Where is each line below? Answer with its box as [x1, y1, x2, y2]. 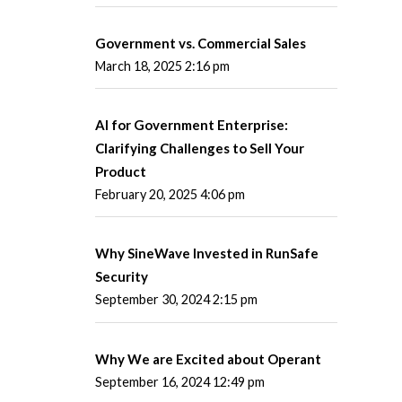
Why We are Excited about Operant [95, 350, 321, 367]
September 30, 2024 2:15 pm [95, 292, 258, 308]
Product [95, 162, 146, 179]
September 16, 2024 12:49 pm [95, 373, 265, 389]
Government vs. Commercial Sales [95, 34, 306, 51]
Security [95, 268, 148, 285]
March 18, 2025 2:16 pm [95, 57, 230, 74]
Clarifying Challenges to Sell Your [95, 139, 304, 156]
